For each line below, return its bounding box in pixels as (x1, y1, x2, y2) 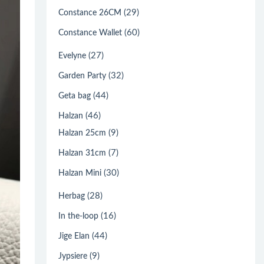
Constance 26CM (58, 8, 122, 17)
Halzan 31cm (58, 148, 107, 157)
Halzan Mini (58, 169, 102, 177)
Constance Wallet (58, 28, 123, 37)
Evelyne (58, 51, 87, 60)
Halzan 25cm (58, 128, 107, 137)
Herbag (58, 192, 85, 200)
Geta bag (58, 91, 91, 100)
